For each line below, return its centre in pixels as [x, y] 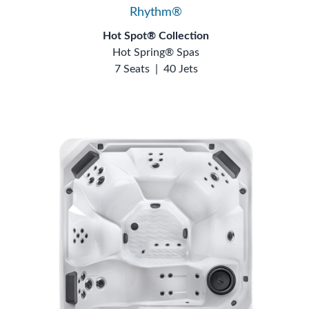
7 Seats [132, 69]
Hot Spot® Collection [156, 36]
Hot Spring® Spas [156, 52]
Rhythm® [156, 12]
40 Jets [180, 69]
